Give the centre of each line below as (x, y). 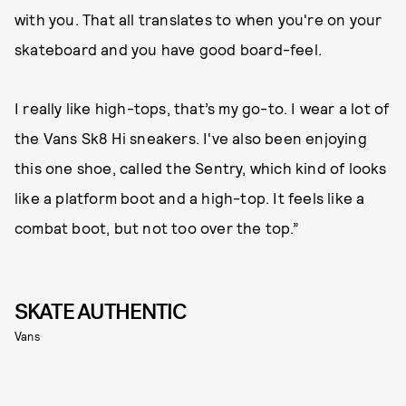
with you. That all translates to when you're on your (198, 19)
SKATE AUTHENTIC (100, 311)
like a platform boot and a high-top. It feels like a (190, 197)
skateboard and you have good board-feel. (169, 48)
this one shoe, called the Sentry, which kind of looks (201, 167)
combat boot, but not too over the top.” (157, 227)
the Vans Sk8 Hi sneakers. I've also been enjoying (191, 137)
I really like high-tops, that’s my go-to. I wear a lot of (202, 107)
